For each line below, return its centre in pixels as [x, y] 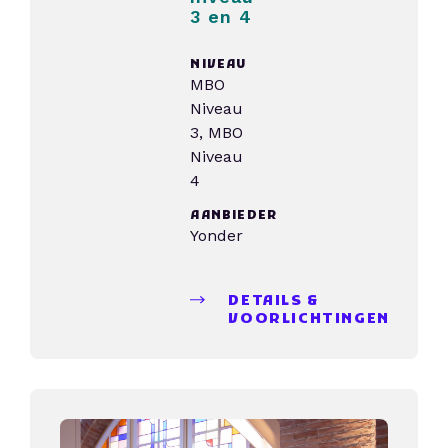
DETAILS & [273, 301]
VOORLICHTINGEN [309, 319]
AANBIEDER [234, 216]
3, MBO [217, 132]
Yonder [217, 235]
